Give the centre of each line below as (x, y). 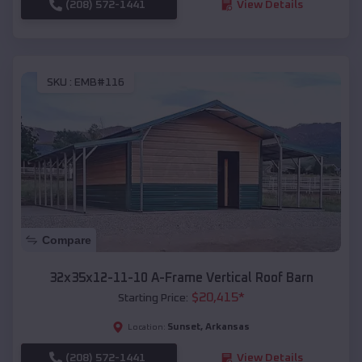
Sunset (184, 328)
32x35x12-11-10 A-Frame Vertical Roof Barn (181, 278)
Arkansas (227, 328)
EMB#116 (99, 83)
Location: (147, 328)
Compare (67, 240)
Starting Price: (153, 299)
